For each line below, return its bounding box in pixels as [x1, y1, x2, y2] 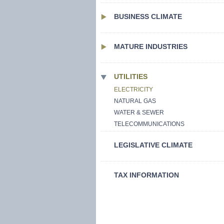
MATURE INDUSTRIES [114, 42, 187, 50]
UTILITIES [114, 72, 147, 80]
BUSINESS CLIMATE [114, 12, 182, 20]
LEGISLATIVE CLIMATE [114, 141, 192, 149]
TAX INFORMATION [114, 171, 179, 179]
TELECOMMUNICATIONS [114, 120, 184, 127]
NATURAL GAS [114, 97, 156, 104]
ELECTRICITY [114, 86, 153, 93]
